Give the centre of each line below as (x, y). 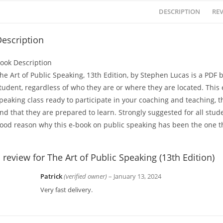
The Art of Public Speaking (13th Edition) (131, 157)
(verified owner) (85, 176)
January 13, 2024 (137, 176)
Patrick (52, 176)
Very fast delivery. (66, 190)
